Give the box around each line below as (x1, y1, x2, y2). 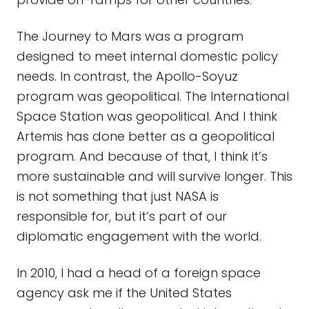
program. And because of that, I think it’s (17, 148, 268, 165)
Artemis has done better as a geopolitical (17, 128, 275, 145)
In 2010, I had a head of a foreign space (17, 264, 261, 281)
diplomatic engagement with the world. (17, 228, 261, 245)
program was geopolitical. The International (17, 88, 289, 105)
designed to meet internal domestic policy (17, 48, 278, 65)
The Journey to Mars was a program (17, 28, 243, 45)
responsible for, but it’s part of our (17, 208, 227, 225)
